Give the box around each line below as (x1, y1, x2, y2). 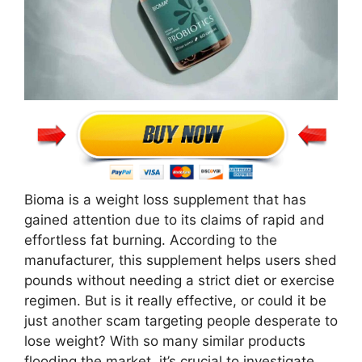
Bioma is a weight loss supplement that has (24, 191, 306, 208)
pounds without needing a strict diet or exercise (24, 271, 335, 288)
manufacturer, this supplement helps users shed (24, 251, 337, 268)
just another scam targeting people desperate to (24, 312, 338, 329)
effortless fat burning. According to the (24, 231, 277, 248)
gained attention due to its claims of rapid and (24, 211, 325, 228)
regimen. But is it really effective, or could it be (24, 292, 326, 309)
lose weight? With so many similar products (24, 332, 305, 349)
